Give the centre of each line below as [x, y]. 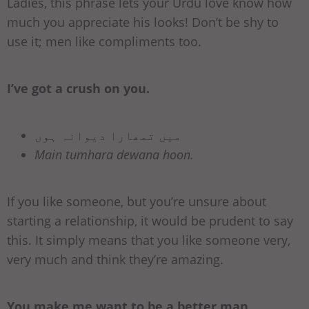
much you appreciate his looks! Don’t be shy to [143, 22]
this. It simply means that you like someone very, [149, 240]
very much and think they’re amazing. [115, 260]
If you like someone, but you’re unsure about [137, 202]
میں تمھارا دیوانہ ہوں [108, 136]
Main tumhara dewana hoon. [114, 155]
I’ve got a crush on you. [78, 89]
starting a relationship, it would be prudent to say [150, 221]
